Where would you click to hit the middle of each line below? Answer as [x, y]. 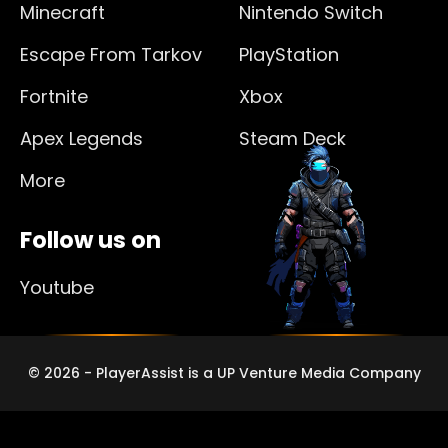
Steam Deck [292, 139]
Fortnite [54, 97]
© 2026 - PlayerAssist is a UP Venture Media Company [224, 373]
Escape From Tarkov [111, 55]
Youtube [57, 288]
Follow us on [90, 240]
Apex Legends [81, 139]
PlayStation [289, 55]
